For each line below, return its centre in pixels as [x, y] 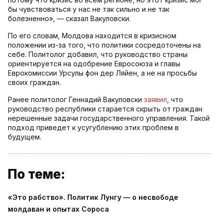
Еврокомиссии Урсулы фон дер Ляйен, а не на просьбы [102, 73]
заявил [155, 100]
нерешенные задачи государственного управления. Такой [109, 118]
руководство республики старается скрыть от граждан [105, 109]
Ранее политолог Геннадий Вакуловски [76, 100]
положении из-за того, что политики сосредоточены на [104, 45]
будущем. [25, 137]
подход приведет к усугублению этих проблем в [93, 128]
